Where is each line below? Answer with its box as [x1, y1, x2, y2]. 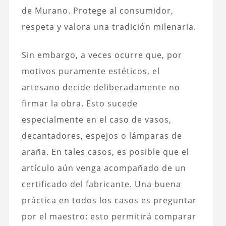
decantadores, [21, 130, 86, 142]
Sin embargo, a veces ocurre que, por [21, 49, 182, 61]
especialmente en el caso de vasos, [21, 114, 172, 126]
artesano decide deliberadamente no [21, 82, 180, 93]
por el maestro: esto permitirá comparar [21, 211, 196, 222]
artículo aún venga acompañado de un [21, 162, 186, 174]
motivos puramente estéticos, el [21, 66, 160, 77]
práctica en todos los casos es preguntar [21, 195, 197, 206]
